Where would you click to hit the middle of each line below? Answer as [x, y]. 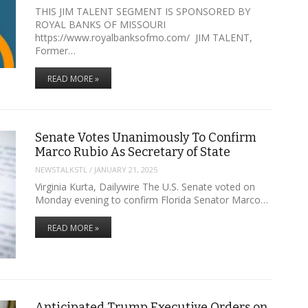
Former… [55, 50]
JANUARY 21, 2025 [125, 170]
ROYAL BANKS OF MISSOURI [100, 24]
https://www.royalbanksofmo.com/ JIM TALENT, [143, 37]
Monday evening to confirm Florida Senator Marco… [151, 199]
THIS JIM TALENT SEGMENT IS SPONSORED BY [142, 11]
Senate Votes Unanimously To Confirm [145, 137]
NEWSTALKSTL [61, 170]
